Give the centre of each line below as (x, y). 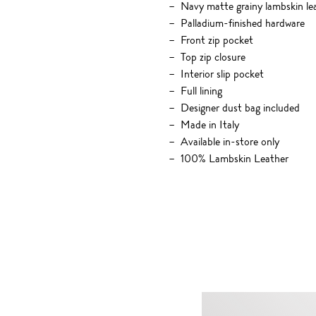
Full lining (201, 91)
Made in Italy (209, 125)
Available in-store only (230, 142)
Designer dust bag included (240, 108)
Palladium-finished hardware (242, 23)
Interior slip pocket (222, 74)
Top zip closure (213, 57)
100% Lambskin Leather (234, 159)
